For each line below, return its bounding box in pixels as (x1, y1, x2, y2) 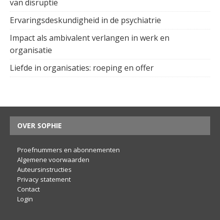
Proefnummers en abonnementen (17, 145, 120, 155)
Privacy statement (17, 175, 71, 184)
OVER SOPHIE (17, 121, 62, 131)
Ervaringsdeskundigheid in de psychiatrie (10, 15, 163, 26)
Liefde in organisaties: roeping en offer (10, 62, 156, 74)
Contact (17, 185, 40, 194)
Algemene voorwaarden (17, 155, 89, 165)
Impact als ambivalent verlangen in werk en (10, 32, 169, 44)
